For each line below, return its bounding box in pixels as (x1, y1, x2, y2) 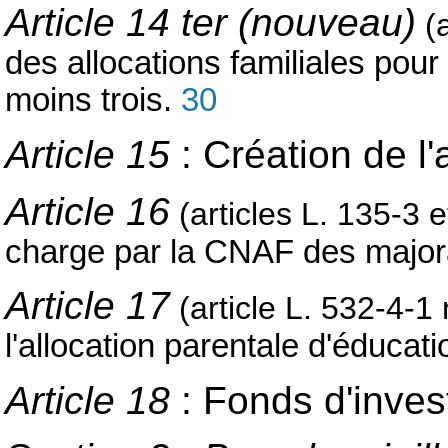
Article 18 (5, 378, 181, 422)
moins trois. (5, 82, 181, 119)
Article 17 (5, 284, 170, 328)
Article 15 (5, 132, 170, 176)
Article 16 (5, 190, 170, 234)
